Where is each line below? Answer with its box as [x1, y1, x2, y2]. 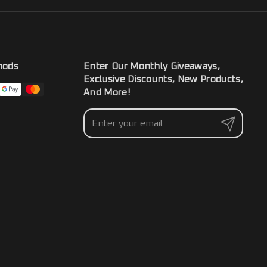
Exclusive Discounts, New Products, [83, 74, 243, 84]
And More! [83, 88, 130, 97]
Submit [218, 118, 249, 128]
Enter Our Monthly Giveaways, [83, 61, 220, 71]
